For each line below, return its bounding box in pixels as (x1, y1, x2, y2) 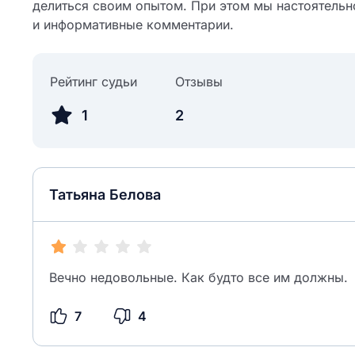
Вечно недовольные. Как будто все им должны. (49, 269, 348, 285)
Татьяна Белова (49, 186, 161, 203)
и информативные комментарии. (32, 17, 234, 32)
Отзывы (175, 74, 223, 90)
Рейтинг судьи (50, 74, 137, 90)
